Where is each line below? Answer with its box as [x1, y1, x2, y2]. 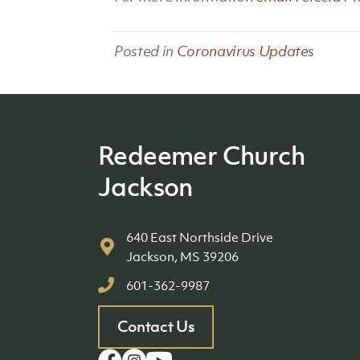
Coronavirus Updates [176, 42, 315, 60]
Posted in [114, 42, 177, 60]
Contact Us [117, 317, 195, 337]
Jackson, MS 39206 [126, 248, 239, 264]
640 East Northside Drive [126, 229, 273, 245]
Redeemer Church [98, 138, 305, 172]
